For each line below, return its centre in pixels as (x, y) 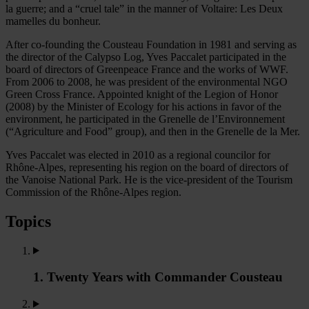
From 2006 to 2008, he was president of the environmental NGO (147, 81)
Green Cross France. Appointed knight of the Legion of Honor (142, 94)
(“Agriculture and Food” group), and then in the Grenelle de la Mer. (153, 131)
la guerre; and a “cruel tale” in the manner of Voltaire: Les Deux (144, 8)
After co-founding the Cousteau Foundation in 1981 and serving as (151, 44)
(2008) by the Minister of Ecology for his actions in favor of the (143, 106)
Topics (28, 221)
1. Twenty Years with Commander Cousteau (158, 277)
